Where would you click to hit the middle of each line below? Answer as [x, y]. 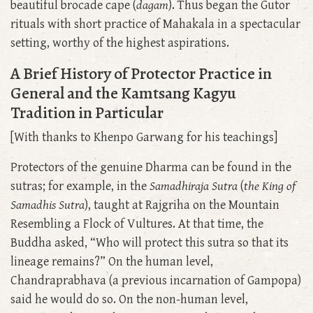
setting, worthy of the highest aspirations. [120, 43]
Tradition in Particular [87, 113]
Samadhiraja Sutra [194, 187]
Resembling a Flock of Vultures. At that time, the [137, 224]
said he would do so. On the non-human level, [129, 300]
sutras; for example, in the [80, 187]
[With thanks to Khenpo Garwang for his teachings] [145, 138]
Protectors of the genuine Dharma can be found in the [151, 168]
